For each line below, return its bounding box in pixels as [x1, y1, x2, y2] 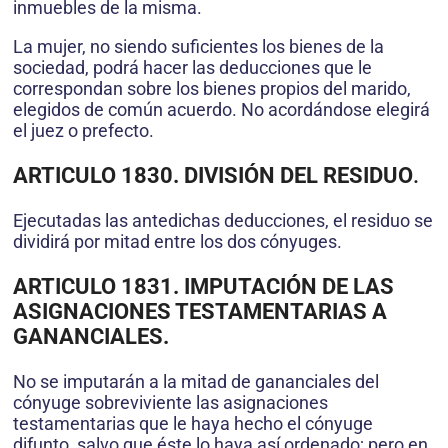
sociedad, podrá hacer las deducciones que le [13, 57, 372, 79]
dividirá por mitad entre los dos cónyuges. [13, 231, 342, 253]
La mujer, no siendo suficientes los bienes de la [13, 36, 384, 58]
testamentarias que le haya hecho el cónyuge [13, 413, 373, 435]
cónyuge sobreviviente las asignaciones [13, 392, 328, 414]
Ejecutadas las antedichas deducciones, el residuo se [13, 210, 433, 232]
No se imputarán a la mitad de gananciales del [13, 371, 379, 393]
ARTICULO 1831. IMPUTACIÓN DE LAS [13, 274, 394, 300]
